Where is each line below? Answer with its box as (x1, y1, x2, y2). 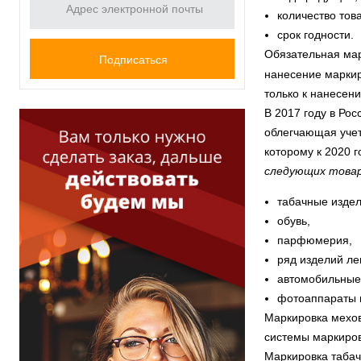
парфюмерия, (277, 234, 352, 247)
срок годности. (277, 28, 354, 42)
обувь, (277, 214, 310, 228)
